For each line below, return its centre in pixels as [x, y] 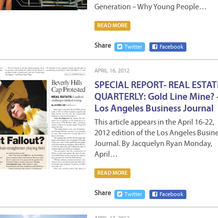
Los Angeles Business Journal [154, 109]
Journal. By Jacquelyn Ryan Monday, [153, 144]
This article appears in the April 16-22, [154, 123]
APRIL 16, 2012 [112, 71]
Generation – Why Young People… [151, 7]
